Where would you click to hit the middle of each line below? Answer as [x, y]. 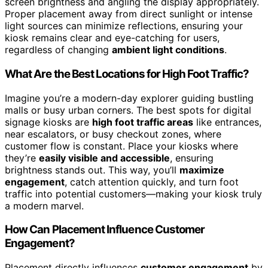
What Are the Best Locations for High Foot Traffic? [127, 74]
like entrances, [227, 122]
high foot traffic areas [143, 122]
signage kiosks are [48, 122]
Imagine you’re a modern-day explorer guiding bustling [129, 98]
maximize [202, 170]
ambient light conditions [168, 50]
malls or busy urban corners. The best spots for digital [128, 110]
